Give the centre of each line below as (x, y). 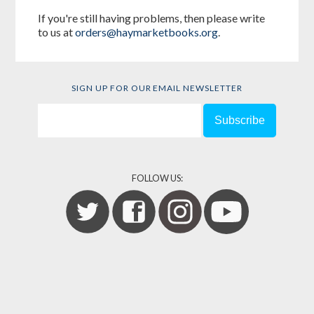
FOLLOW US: (157, 178)
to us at (57, 32)
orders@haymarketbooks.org (147, 32)
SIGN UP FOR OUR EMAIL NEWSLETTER (157, 88)
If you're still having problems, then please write (152, 18)
